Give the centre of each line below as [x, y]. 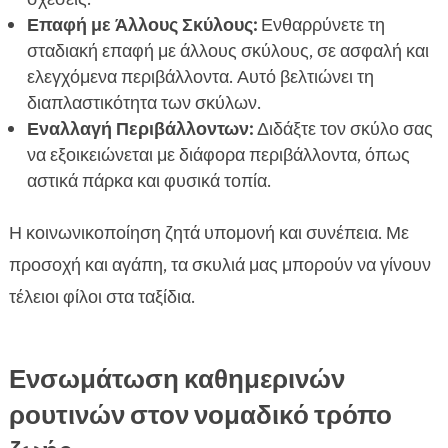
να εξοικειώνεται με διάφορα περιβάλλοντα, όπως [218, 155]
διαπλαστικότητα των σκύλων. [143, 103]
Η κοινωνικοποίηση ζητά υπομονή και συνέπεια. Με [208, 233]
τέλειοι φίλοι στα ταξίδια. [101, 297]
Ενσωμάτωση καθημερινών [176, 379]
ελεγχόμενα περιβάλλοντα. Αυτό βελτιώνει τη [200, 77]
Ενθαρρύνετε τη [320, 25]
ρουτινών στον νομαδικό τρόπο [200, 415]
